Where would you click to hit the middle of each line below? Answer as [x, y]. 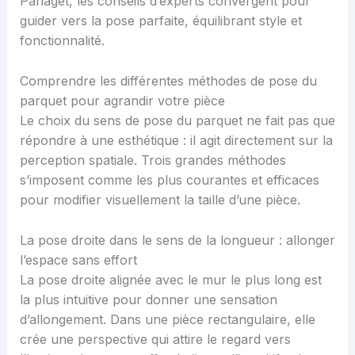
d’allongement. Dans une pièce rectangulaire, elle [167, 319]
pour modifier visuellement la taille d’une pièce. [160, 200]
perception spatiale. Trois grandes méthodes [153, 160]
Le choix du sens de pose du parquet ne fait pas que [177, 120]
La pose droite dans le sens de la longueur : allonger [177, 240]
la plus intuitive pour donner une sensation [148, 299]
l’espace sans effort [78, 260]
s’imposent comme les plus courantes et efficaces [169, 180]
